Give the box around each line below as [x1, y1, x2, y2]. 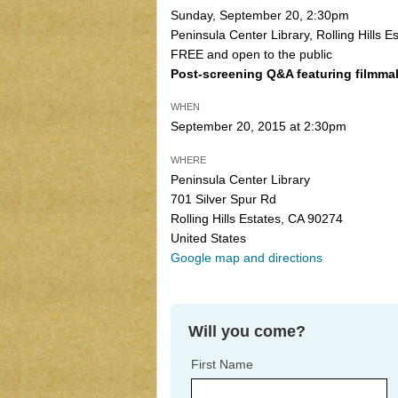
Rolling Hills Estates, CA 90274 [171, 211, 343, 227]
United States [171, 231, 246, 246]
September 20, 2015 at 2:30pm [171, 119, 346, 134]
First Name [191, 357, 253, 372]
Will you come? [188, 322, 306, 341]
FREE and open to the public [171, 46, 332, 61]
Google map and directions [171, 251, 322, 266]
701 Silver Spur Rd [171, 192, 276, 207]
